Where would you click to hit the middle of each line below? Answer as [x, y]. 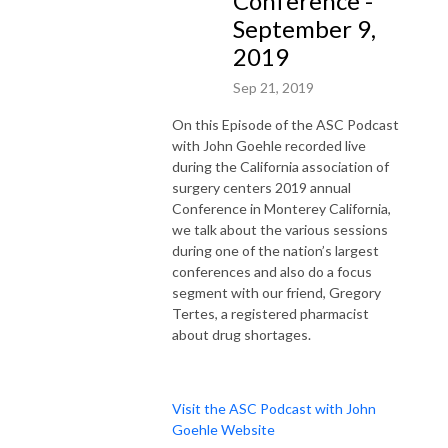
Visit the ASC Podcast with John [274, 408]
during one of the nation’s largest [275, 250]
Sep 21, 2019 [273, 87]
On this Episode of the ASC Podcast [285, 124]
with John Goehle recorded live [269, 145]
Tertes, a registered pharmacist [270, 313]
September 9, [304, 28]
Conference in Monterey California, [281, 208]
